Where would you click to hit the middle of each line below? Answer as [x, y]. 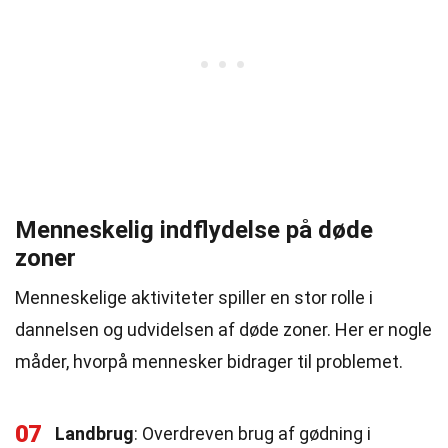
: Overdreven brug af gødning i [252, 433]
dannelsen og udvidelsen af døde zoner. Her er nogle [223, 329]
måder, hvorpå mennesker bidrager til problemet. [209, 361]
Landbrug [94, 433]
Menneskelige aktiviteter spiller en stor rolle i [194, 297]
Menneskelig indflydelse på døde [194, 230]
